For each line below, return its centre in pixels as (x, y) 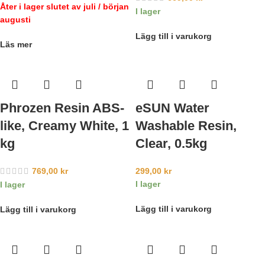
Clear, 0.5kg (171, 143)
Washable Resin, (186, 125)
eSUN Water (172, 108)
